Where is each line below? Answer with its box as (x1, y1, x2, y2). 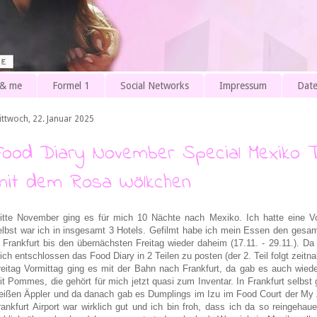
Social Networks (120, 80, 189, 92)
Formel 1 (52, 80, 90, 92)
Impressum (219, 80, 267, 92)
